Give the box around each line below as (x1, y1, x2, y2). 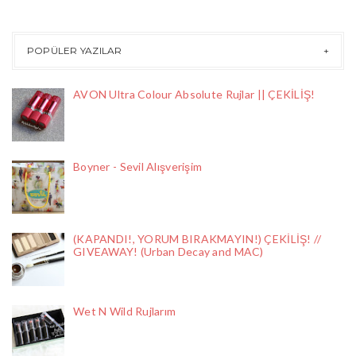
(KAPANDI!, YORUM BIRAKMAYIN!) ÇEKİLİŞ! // (73, 232, 322, 246)
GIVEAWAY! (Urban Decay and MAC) (73, 245, 264, 259)
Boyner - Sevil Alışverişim (73, 160, 203, 174)
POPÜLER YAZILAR (27, 44, 122, 57)
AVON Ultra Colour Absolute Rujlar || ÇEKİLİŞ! (73, 87, 315, 102)
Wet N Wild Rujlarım (73, 304, 176, 319)
